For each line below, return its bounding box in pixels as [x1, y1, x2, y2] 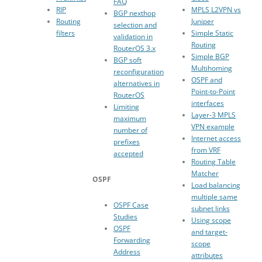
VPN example [191, 122, 235, 132]
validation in [113, 32, 153, 42]
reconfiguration [113, 67, 164, 77]
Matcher [191, 168, 219, 179]
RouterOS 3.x [113, 43, 156, 54]
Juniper [191, 16, 214, 27]
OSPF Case [113, 200, 149, 211]
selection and [113, 20, 157, 30]
